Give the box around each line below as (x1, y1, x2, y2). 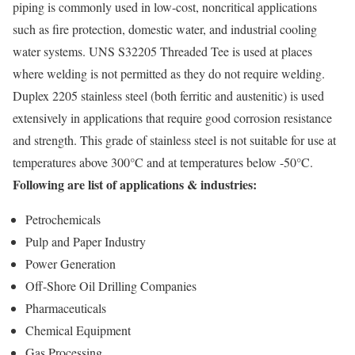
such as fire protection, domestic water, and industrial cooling (13, 21, 317, 38)
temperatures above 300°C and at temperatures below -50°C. (13, 154, 313, 171)
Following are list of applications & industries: (13, 175, 257, 194)
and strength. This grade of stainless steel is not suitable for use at (13, 132, 336, 149)
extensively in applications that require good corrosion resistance (13, 109, 332, 127)
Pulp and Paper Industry (25, 233, 146, 250)
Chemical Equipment (25, 322, 131, 339)
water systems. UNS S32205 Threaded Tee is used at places (13, 43, 312, 60)
